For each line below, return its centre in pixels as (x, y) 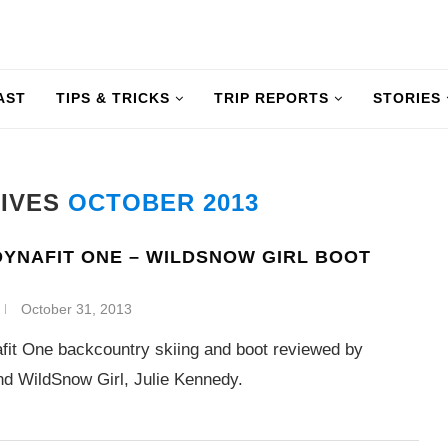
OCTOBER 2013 (164, 202)
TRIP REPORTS (271, 98)
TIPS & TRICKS (113, 98)
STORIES (407, 98)
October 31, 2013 (76, 309)
